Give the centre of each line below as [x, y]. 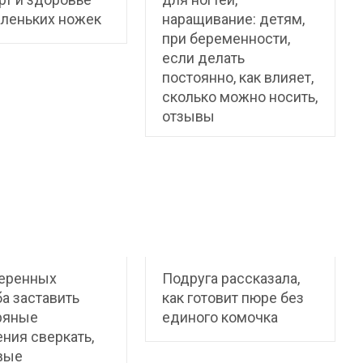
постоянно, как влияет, [238, 77]
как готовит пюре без [233, 297]
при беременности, [226, 38]
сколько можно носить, [240, 97]
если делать [204, 58]
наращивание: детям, [234, 19]
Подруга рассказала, [231, 278]
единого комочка [220, 317]
